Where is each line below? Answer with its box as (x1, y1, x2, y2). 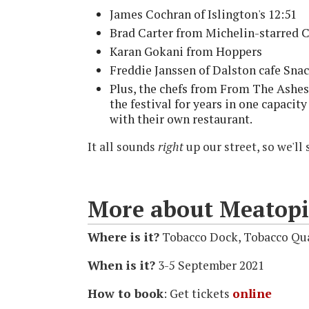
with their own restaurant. (110, 111, 252, 128)
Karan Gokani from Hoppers (110, 43, 262, 60)
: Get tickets (163, 286, 232, 302)
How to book (88, 286, 163, 302)
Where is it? (88, 229, 159, 246)
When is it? (88, 257, 155, 274)
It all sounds (88, 139, 158, 155)
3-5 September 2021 (155, 257, 264, 274)
